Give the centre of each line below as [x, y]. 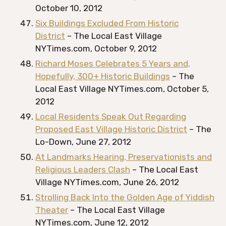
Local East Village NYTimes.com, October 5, [122, 89]
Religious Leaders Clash [83, 169]
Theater [52, 210]
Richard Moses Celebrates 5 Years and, [113, 64]
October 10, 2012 [69, 8]
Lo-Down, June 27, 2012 [83, 142]
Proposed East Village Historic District [111, 129]
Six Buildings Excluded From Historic [107, 23]
